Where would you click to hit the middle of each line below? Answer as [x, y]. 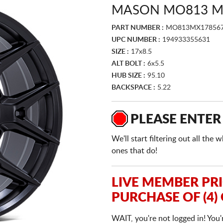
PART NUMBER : [138, 28]
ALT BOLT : [128, 64]
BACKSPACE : [133, 88]
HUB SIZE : [128, 76]
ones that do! [134, 151]
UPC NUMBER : [136, 40]
